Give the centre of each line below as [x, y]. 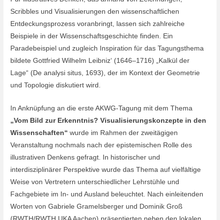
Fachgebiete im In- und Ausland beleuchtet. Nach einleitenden [107, 194]
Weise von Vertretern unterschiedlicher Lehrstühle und [95, 182]
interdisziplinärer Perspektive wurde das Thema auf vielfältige [106, 169]
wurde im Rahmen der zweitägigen [124, 133]
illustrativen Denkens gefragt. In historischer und [85, 157]
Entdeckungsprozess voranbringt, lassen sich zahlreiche [98, 24]
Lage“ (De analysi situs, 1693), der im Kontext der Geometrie [105, 73]
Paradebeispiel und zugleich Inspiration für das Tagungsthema [107, 48]
